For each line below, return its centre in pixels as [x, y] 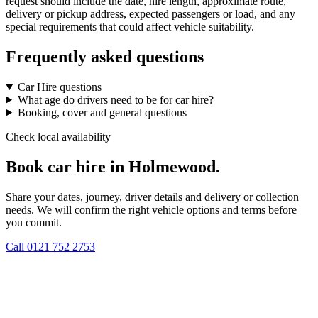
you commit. [34, 222]
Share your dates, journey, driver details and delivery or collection [152, 197]
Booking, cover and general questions [102, 112]
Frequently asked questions [105, 57]
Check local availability [58, 136]
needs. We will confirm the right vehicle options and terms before [151, 209]
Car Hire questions [59, 87]
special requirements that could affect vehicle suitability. [130, 27]
